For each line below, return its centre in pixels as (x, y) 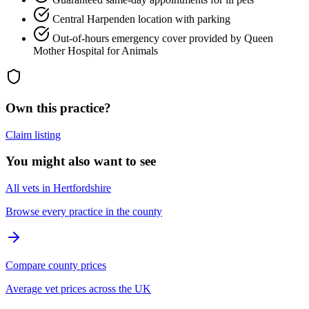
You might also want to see (81, 161)
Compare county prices (56, 265)
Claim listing (33, 134)
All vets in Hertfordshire (58, 188)
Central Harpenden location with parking (141, 19)
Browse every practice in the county (84, 211)
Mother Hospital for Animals (96, 51)
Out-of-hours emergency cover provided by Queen (163, 39)
